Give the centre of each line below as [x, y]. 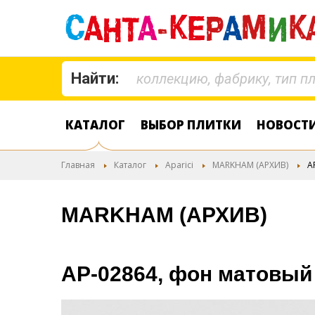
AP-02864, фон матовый [187, 274]
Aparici [179, 165]
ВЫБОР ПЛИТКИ [191, 125]
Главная [78, 165]
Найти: [95, 78]
